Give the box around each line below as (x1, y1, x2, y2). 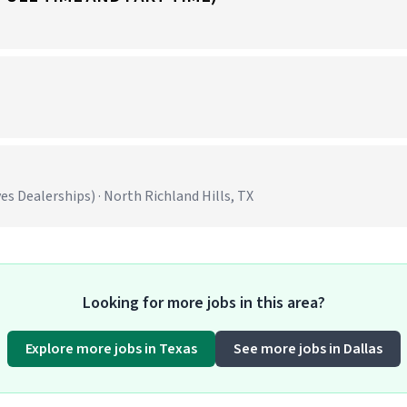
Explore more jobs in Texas (25, 339, 197, 359)
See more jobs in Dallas (233, 339, 382, 359)
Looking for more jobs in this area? (82, 292, 325, 314)
